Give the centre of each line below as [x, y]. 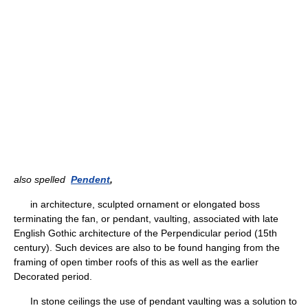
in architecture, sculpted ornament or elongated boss [137, 204]
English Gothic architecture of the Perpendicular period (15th [145, 233]
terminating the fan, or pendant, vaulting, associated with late [146, 219]
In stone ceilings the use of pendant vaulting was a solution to [155, 301]
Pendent [90, 179]
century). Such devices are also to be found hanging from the [147, 247]
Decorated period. [53, 276]
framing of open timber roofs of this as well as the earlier [136, 262]
